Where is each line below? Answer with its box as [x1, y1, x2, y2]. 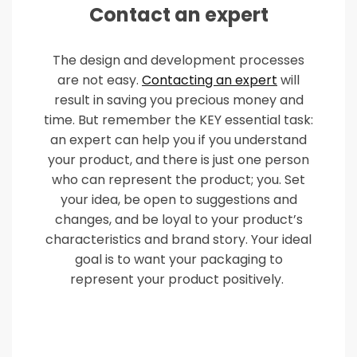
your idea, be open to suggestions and [60, 190, 297, 209]
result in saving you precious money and [53, 91, 304, 109]
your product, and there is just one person [48, 151, 309, 169]
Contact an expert [88, 2, 269, 28]
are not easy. [57, 71, 142, 89]
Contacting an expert [142, 71, 277, 89]
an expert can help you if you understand [50, 131, 307, 149]
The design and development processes [53, 51, 304, 69]
